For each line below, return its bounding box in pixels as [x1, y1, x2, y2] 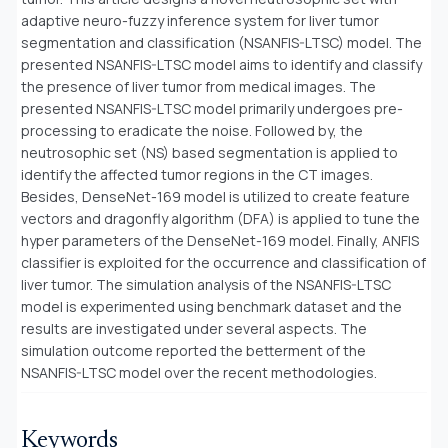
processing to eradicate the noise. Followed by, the [21, 120, 363, 140]
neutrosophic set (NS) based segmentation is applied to [21, 142, 398, 162]
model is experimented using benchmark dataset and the [21, 296, 402, 316]
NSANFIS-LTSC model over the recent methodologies [21, 362, 374, 382]
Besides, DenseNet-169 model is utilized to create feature [21, 186, 410, 206]
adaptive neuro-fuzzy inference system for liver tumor [21, 10, 379, 30]
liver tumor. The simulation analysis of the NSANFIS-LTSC [21, 274, 391, 294]
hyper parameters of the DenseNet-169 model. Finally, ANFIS [21, 230, 419, 250]
